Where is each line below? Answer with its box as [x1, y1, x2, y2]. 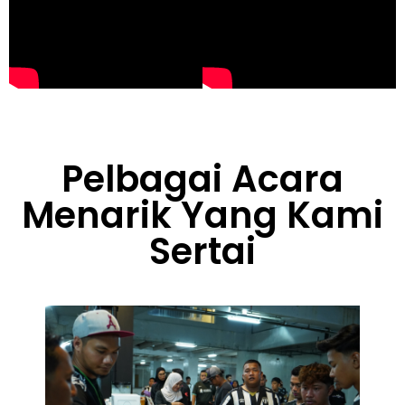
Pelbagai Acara [61, 153, 344, 204]
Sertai [149, 225, 256, 277]
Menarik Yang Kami [22, 189, 383, 240]
